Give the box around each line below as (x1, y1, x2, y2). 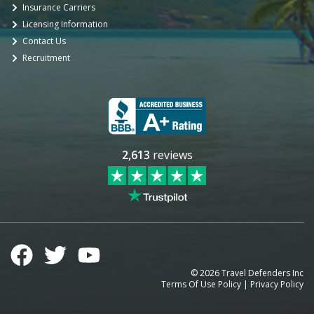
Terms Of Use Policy (161, 278, 241, 291)
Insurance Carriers (22, 1, 95, 14)
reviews (149, 147, 193, 163)
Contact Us (22, 35, 66, 48)
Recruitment (22, 52, 70, 64)
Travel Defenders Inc (219, 267, 303, 280)
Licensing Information (22, 18, 108, 31)
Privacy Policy (250, 278, 303, 291)
